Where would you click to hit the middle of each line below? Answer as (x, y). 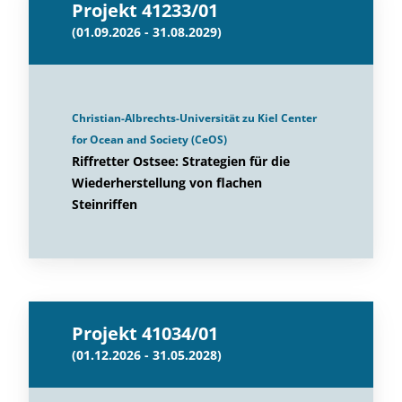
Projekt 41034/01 (145, 333)
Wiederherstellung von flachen (167, 183)
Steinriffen (105, 204)
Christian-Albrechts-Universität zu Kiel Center (194, 118)
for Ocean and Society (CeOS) (149, 140)
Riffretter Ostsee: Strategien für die (181, 161)
